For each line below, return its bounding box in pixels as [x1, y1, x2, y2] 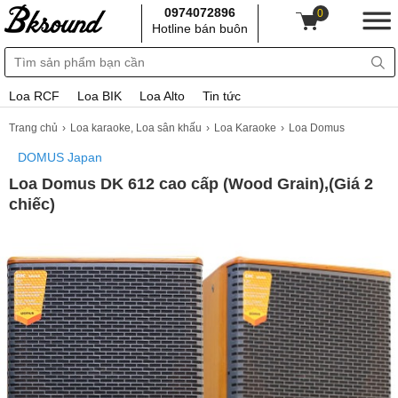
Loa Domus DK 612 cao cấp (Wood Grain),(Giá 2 [9, 175, 373, 193]
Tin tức [203, 89, 241, 103]
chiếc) [9, 195, 55, 213]
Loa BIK [77, 89, 122, 103]
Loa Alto [139, 89, 185, 103]
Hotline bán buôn [152, 21, 249, 36]
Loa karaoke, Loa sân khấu [70, 122, 202, 134]
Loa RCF [9, 89, 60, 103]
